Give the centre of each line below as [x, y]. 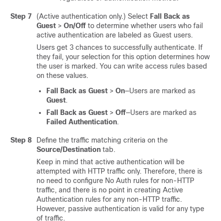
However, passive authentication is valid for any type [120, 209]
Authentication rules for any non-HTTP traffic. [109, 199]
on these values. [62, 75]
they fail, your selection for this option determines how [123, 57]
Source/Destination [69, 149]
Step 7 [21, 16]
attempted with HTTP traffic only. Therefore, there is [119, 171]
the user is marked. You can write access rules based [122, 66]
